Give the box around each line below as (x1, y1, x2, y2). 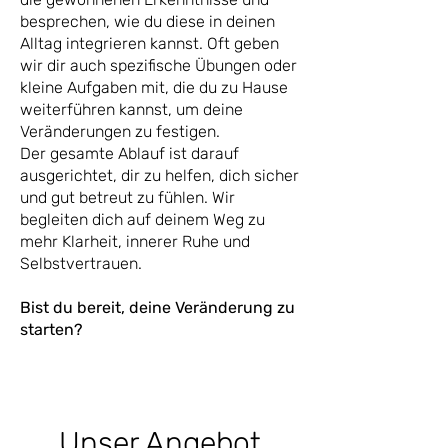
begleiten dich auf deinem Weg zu (20, 210, 265, 229)
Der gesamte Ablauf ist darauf (20, 144, 239, 163)
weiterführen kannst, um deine (20, 100, 243, 119)
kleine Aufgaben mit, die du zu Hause (20, 78, 288, 97)
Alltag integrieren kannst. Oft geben (20, 34, 279, 53)
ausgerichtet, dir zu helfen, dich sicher (20, 166, 299, 185)
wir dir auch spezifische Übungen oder (20, 56, 297, 75)
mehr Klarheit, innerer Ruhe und (20, 232, 250, 251)
